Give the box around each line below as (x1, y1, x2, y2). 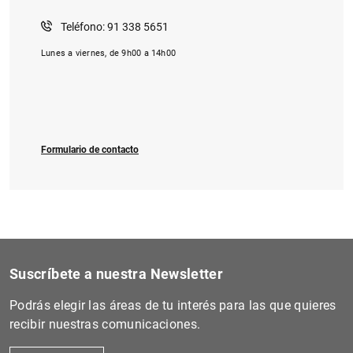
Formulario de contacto (41, 143, 139, 155)
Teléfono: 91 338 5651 (60, 20, 169, 33)
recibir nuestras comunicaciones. (9, 316, 201, 332)
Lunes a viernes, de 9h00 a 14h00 (41, 47, 176, 58)
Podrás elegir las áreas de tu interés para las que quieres (9, 297, 336, 313)
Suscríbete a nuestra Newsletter (9, 265, 224, 282)
